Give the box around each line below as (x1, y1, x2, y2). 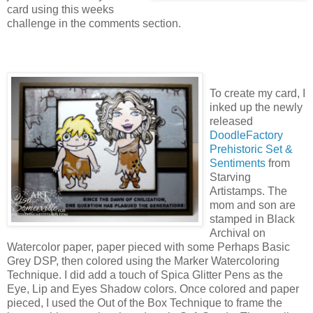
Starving (210, 170, 251, 183)
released (210, 115, 253, 127)
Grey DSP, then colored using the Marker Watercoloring (7, 254, 279, 267)
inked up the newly (210, 101, 303, 113)
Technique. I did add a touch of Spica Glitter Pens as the (7, 268, 283, 281)
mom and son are (210, 198, 296, 211)
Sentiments (210, 156, 268, 169)
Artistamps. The (210, 184, 287, 197)
